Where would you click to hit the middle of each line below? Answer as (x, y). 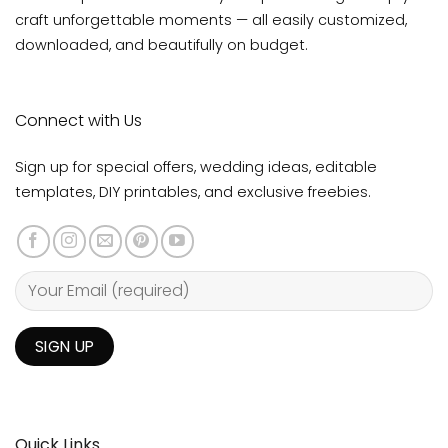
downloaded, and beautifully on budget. (161, 45)
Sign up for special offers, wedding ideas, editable (196, 166)
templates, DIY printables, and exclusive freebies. (193, 191)
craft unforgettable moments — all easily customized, (211, 20)
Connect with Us (78, 121)
